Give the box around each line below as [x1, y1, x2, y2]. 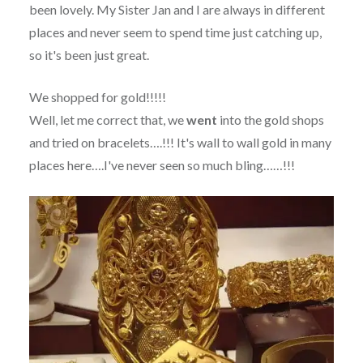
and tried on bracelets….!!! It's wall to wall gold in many [28, 135, 331, 151]
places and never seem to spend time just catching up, [28, 24, 322, 41]
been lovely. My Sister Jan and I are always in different [28, 2, 325, 18]
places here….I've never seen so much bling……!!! [28, 157, 295, 173]
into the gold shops [216, 112, 324, 128]
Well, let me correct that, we [28, 112, 186, 128]
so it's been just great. [28, 47, 149, 63]
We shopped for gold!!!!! [28, 89, 166, 105]
